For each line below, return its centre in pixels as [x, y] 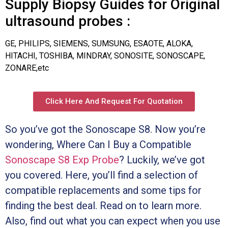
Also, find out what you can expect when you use [113, 221]
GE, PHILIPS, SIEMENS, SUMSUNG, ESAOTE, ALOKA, [99, 43]
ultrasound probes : [68, 21]
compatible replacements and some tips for [103, 190]
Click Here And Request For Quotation [114, 101]
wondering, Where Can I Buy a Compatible [98, 144]
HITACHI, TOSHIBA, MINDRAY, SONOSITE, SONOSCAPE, [105, 55]
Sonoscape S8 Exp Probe [62, 160]
